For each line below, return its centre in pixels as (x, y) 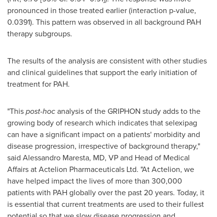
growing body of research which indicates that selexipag (102, 123)
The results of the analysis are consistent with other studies (107, 61)
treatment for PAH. (39, 84)
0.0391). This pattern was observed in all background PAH (104, 22)
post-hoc (40, 111)
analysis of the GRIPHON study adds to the (128, 111)
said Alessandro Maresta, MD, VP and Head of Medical (99, 158)
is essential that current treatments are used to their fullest (106, 204)
